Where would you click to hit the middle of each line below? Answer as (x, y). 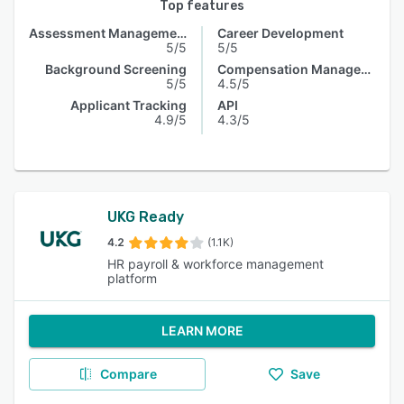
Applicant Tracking (129, 105)
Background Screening (116, 69)
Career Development (280, 33)
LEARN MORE (202, 331)
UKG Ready (146, 217)
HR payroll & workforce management (216, 264)
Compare (128, 374)
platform (133, 278)
